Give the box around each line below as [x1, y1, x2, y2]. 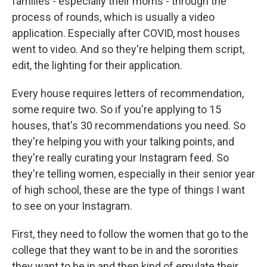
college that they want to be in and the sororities [12, 244, 238, 256]
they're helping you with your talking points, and [12, 135, 234, 148]
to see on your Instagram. [12, 200, 132, 212]
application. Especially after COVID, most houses [12, 27, 240, 39]
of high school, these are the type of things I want [12, 184, 245, 196]
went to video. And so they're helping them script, [12, 43, 244, 55]
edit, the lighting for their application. [12, 59, 182, 72]
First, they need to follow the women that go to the [12, 228, 249, 240]
